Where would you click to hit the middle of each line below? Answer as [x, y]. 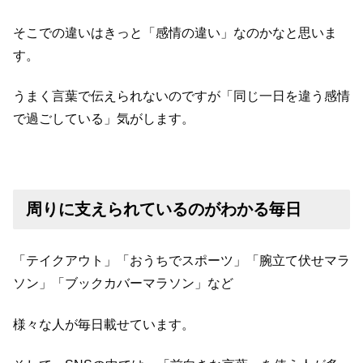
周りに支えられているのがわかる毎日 [164, 209]
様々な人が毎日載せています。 [104, 324]
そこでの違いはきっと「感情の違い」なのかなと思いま [175, 32]
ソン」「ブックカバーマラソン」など [123, 284]
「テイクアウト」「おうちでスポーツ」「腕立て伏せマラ [181, 261]
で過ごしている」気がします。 [104, 119]
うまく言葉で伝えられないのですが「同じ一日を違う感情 [181, 96]
